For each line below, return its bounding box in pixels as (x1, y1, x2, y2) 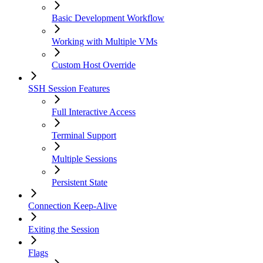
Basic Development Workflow (52, 13, 164, 23)
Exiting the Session (28, 224, 99, 235)
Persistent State (52, 177, 107, 188)
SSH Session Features (28, 83, 110, 94)
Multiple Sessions (52, 154, 117, 164)
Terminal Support (52, 130, 116, 141)
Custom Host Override (52, 60, 136, 70)
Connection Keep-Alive (28, 201, 117, 211)
